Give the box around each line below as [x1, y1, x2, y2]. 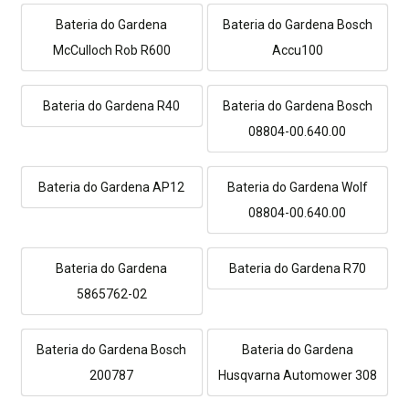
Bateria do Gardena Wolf [226, 179, 368, 194]
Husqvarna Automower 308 [217, 367, 377, 383]
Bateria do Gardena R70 [228, 260, 366, 276]
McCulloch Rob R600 [52, 42, 171, 58]
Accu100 [271, 42, 323, 58]
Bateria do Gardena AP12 [38, 179, 185, 194]
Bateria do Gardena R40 [43, 98, 181, 113]
